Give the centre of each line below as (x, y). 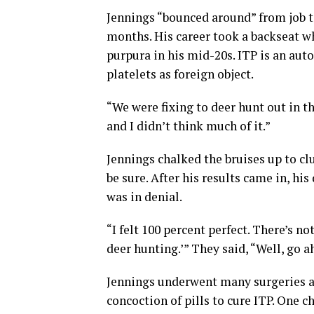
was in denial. (144, 197)
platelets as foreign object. (180, 74)
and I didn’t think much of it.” (189, 126)
